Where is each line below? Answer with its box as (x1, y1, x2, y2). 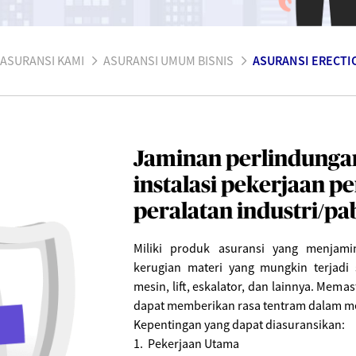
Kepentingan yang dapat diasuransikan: (133, 316, 345, 333)
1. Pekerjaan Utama (133, 335, 242, 352)
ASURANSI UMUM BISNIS (103, 52, 234, 69)
